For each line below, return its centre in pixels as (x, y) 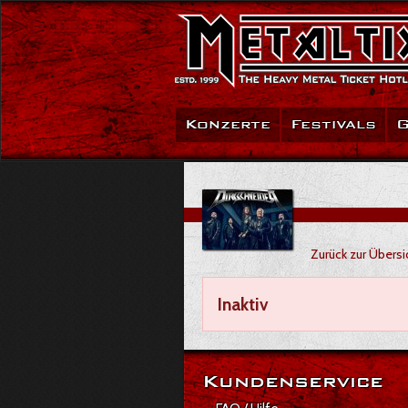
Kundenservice (293, 381)
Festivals (333, 124)
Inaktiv (243, 304)
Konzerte (228, 124)
